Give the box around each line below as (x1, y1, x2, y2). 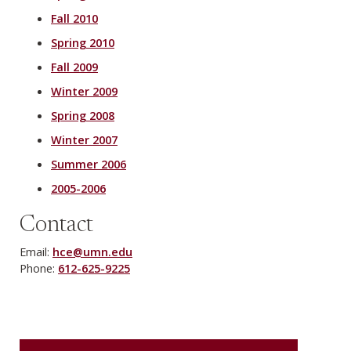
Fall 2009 (51, 59, 98, 75)
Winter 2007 (51, 132, 118, 148)
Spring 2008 (51, 107, 114, 124)
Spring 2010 (51, 34, 114, 51)
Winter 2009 (51, 83, 118, 100)
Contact (20, 214, 93, 238)
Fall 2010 (51, 10, 98, 27)
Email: (20, 244, 49, 260)
